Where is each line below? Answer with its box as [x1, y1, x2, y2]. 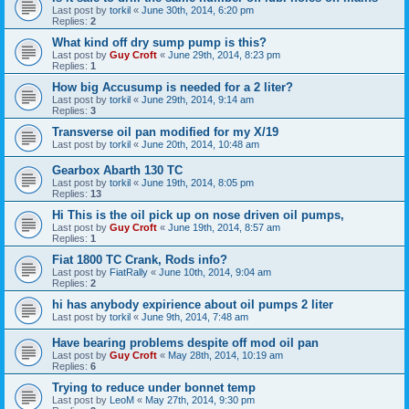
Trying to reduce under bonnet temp [52, 381, 256, 395]
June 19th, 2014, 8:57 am [168, 222, 280, 234]
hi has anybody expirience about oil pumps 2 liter [52, 298, 333, 312]
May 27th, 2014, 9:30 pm [145, 394, 255, 406]
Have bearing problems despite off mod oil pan [52, 336, 319, 351]
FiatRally [110, 267, 148, 278]
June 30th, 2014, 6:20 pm [142, 5, 254, 16]
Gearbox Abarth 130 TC [52, 163, 183, 178]
